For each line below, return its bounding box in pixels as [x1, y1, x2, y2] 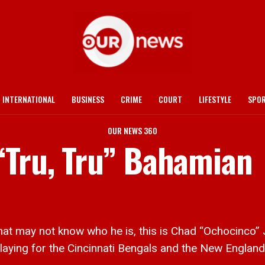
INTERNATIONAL [2, 93, 55, 105]
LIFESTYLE [199, 93, 231, 105]
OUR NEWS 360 [108, 124, 157, 137]
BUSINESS [72, 93, 104, 105]
